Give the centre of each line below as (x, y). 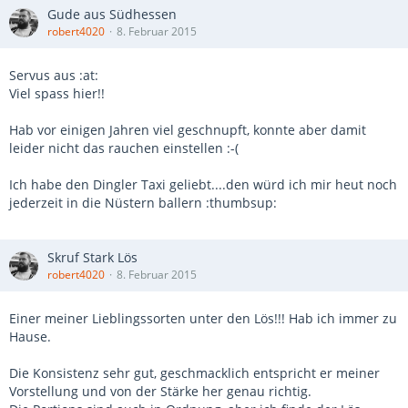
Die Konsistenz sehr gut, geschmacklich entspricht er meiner (194, 373)
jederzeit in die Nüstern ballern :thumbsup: (143, 203)
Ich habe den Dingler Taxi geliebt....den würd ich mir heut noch (203, 184)
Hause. (30, 337)
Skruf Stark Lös (92, 257)
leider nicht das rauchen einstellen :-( (124, 148)
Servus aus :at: (54, 75)
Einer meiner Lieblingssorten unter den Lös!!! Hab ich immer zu (203, 318)
